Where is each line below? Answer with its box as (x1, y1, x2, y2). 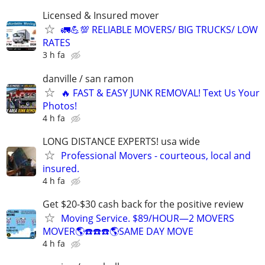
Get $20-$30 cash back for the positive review (43, 197, 243, 211)
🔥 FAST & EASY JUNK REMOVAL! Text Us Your (61, 86, 260, 99)
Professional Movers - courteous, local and (61, 148, 251, 162)
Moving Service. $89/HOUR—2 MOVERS (61, 211, 234, 225)
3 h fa (43, 49, 65, 61)
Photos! (43, 99, 77, 112)
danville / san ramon (43, 72, 134, 85)
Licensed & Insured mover (43, 9, 159, 22)
